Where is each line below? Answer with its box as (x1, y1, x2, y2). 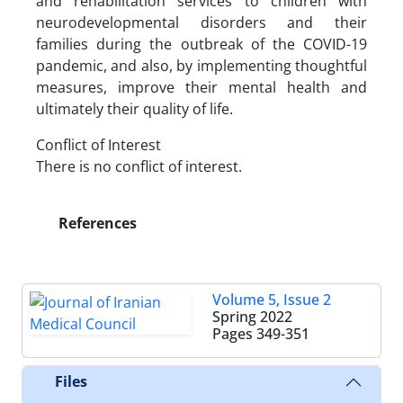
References (55, 212, 137, 233)
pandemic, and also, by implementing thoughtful (36, 55, 367, 76)
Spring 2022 (212, 306, 292, 327)
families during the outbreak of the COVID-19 (36, 33, 367, 54)
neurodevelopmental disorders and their (36, 12, 367, 32)
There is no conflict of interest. (36, 156, 242, 176)
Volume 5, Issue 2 (212, 289, 331, 309)
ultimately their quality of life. (36, 98, 233, 119)
